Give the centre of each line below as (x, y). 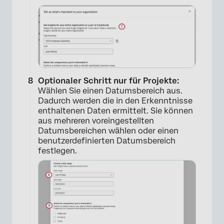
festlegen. (57, 150)
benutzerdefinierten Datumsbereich (107, 140)
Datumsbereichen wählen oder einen (108, 130)
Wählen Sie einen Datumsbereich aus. (110, 90)
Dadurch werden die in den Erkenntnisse (115, 100)
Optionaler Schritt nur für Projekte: (108, 80)
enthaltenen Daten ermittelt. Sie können (115, 110)
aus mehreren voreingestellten (96, 120)
